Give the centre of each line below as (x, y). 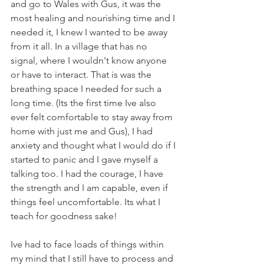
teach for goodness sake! (64, 216)
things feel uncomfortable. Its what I (87, 202)
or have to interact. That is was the (82, 75)
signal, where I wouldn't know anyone (90, 60)
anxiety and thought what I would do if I (94, 145)
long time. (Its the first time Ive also (85, 103)
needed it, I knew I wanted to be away (90, 32)
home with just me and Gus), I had (83, 131)
